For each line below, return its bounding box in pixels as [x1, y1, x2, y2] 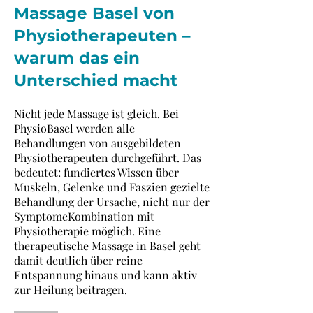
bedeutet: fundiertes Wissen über [14, 165, 179, 180]
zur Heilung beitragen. [14, 282, 127, 297]
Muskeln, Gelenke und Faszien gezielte [14, 180, 210, 194]
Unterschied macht [14, 71, 177, 90]
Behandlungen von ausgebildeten [14, 136, 181, 150]
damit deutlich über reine [14, 253, 143, 268]
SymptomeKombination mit [14, 209, 154, 224]
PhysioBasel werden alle [14, 121, 135, 136]
